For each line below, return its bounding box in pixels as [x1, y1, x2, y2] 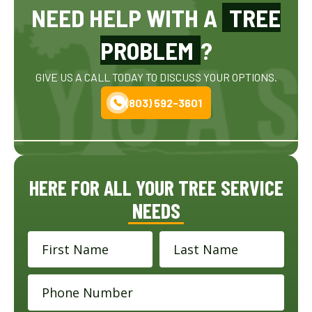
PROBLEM [100, 35, 194, 65]
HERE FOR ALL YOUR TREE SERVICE [29, 175, 283, 201]
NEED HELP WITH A [31, 2, 222, 32]
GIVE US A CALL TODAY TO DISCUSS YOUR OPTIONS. [35, 70, 277, 84]
